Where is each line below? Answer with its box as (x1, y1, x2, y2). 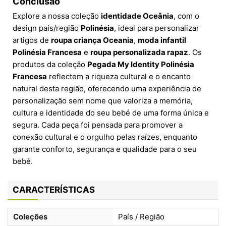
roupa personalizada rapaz (90, 47, 188, 58)
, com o (174, 11, 199, 21)
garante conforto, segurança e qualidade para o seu (13, 144, 197, 154)
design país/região (13, 23, 81, 33)
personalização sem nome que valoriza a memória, (13, 96, 193, 106)
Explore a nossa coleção (13, 11, 101, 21)
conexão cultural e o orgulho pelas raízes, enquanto (13, 132, 197, 142)
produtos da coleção (13, 60, 87, 70)
